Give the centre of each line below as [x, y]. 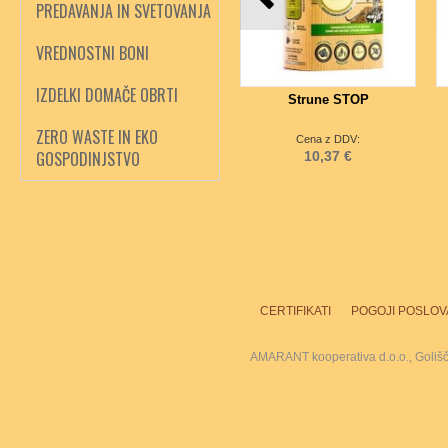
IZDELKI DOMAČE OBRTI [107, 95]
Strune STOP [328, 99]
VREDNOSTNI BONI [92, 53]
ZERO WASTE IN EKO [97, 137]
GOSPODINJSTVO [88, 159]
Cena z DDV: [328, 139]
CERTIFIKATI [295, 311]
